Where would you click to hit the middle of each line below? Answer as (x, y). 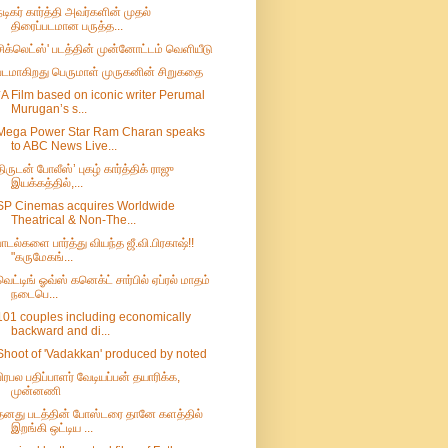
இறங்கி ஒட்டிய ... (51, 428)
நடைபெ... (34, 294)
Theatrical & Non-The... (73, 220)
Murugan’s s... (48, 109)
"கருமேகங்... (41, 257)
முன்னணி (35, 391)
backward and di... (60, 331)
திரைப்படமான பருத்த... (66, 26)
